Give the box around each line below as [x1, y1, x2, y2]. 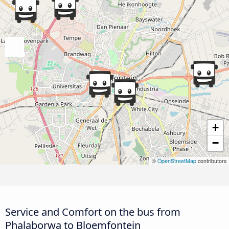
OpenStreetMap [157, 156, 196, 165]
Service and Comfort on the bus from [5, 204, 180, 219]
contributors [196, 156, 226, 165]
